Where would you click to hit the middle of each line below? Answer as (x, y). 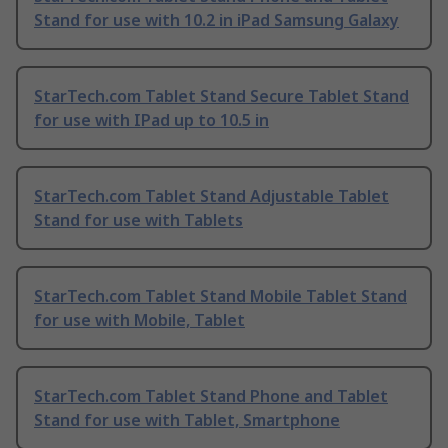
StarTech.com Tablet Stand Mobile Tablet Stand (220, 295)
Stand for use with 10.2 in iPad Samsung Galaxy (216, 19)
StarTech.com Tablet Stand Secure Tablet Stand (221, 95)
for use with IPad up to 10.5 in (151, 119)
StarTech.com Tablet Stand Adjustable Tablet (211, 195)
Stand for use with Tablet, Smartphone (187, 419)
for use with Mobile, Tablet (139, 319)
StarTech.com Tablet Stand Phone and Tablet (211, 395)
